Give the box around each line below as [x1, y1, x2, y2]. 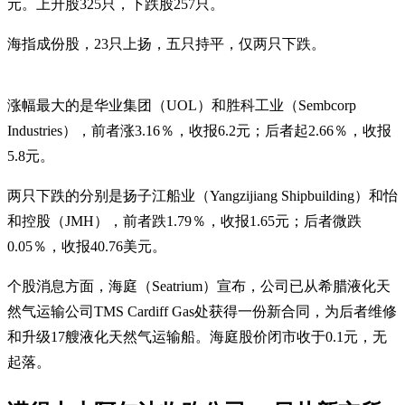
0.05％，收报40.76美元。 [7, 238, 166, 254]
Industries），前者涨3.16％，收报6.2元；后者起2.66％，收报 [7, 122, 391, 138]
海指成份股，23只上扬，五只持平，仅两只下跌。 [7, 35, 325, 52]
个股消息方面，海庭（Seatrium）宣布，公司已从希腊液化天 [7, 278, 391, 294]
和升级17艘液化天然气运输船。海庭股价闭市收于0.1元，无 [7, 328, 387, 344]
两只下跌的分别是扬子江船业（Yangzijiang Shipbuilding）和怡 [7, 187, 398, 203]
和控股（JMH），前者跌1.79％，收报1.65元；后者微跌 [7, 212, 362, 229]
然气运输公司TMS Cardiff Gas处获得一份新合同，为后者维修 [7, 303, 397, 319]
